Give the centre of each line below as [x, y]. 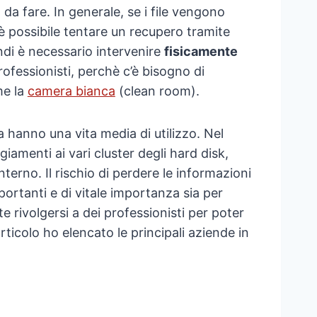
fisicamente [201, 52]
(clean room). [157, 91]
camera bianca [71, 91]
